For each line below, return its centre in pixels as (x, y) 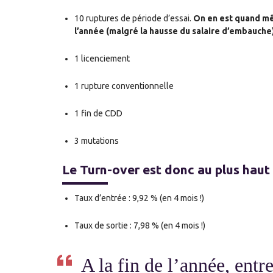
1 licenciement (102, 58)
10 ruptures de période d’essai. (134, 18)
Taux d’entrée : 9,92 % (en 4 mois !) (139, 198)
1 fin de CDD (98, 113)
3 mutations (97, 140)
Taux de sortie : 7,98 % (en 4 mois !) (140, 226)
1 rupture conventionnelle (124, 86)
